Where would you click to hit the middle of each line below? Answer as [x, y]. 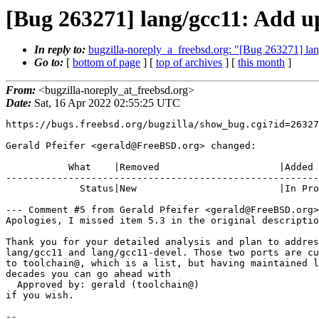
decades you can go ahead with [88, 274]
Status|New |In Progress [43, 189]
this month [261, 62]
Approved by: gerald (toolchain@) [11, 285]
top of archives [189, 62]
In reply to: [61, 49]
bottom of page [106, 62]
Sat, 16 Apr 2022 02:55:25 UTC [106, 103]
